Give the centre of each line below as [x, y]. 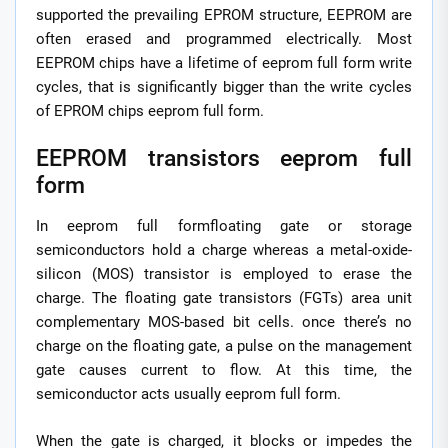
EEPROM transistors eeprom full [224, 158]
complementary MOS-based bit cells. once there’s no [224, 322]
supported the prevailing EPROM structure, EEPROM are [224, 14]
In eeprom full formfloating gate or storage [224, 226]
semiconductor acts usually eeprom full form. [188, 394]
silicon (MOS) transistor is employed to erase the [224, 274]
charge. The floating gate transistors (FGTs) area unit [224, 298]
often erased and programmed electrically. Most [224, 38]
